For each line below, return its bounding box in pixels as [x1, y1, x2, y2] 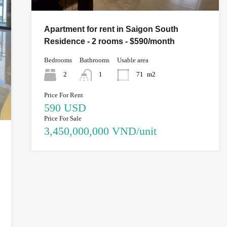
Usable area [117, 56, 148, 64]
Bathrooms [79, 56, 109, 64]
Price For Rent [44, 91, 83, 99]
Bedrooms [44, 56, 72, 64]
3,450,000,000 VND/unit [44, 124, 157, 137]
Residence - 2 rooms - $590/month [44, 36, 175, 46]
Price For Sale [44, 114, 82, 122]
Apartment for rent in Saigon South [44, 24, 178, 33]
